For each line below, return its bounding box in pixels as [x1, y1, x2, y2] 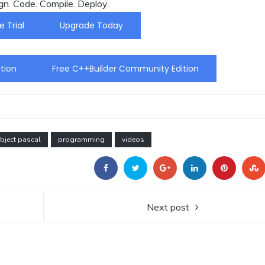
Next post [146, 201, 189, 213]
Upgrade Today [60, 19, 123, 31]
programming [58, 134, 105, 144]
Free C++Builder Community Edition [52, 62, 199, 75]
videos [122, 134, 144, 144]
